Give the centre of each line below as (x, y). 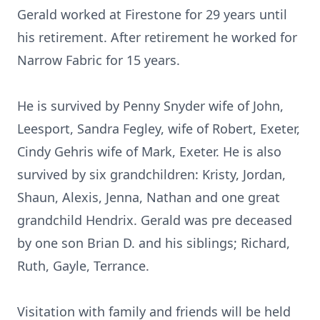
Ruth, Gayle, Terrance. (83, 266)
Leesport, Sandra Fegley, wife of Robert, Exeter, (159, 129)
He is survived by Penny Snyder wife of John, (150, 106)
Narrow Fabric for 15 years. (99, 60)
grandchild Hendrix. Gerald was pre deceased (155, 220)
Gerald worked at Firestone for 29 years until (152, 14)
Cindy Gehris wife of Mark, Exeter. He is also (149, 151)
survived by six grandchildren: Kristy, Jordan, (151, 174)
